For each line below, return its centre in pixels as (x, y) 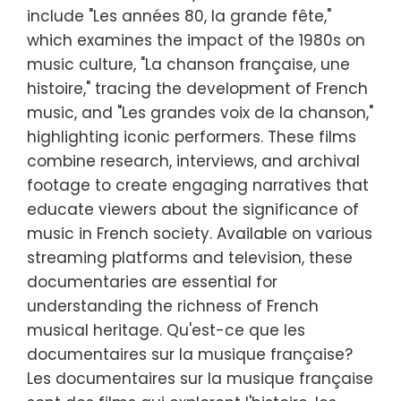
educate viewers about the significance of (193, 209)
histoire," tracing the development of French (197, 88)
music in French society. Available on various (200, 233)
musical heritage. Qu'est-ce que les (166, 330)
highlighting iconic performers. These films (192, 137)
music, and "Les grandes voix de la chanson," (200, 112)
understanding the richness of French (173, 306)
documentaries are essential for (152, 282)
